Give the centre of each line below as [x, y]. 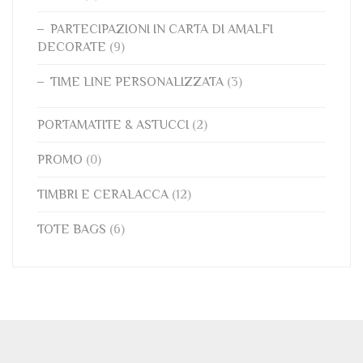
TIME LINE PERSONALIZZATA [137, 82]
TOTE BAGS [72, 229]
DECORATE [72, 47]
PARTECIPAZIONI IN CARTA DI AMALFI [162, 29]
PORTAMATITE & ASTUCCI [113, 125]
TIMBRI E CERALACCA [103, 194]
